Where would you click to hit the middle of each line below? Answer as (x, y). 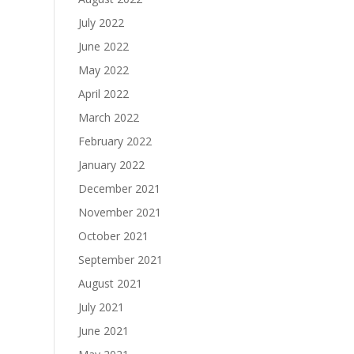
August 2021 (110, 283)
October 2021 (113, 236)
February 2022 (115, 141)
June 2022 (103, 46)
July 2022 (101, 23)
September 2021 (120, 260)
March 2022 (108, 117)
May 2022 (103, 70)
